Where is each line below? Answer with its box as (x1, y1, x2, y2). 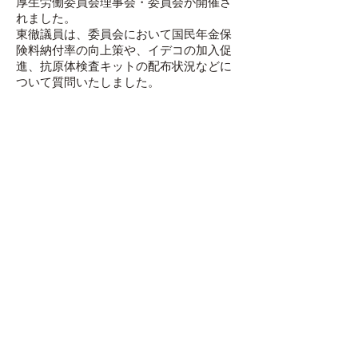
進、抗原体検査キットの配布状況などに (16, 58, 232, 74)
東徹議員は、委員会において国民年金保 (16, 26, 232, 42)
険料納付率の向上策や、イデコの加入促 (16, 42, 232, 58)
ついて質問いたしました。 (16, 74, 160, 89)
